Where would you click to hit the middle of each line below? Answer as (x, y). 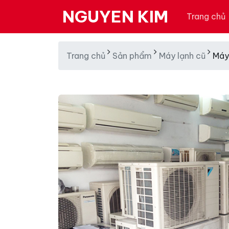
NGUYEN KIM (115, 16)
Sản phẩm (132, 56)
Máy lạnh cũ (182, 56)
